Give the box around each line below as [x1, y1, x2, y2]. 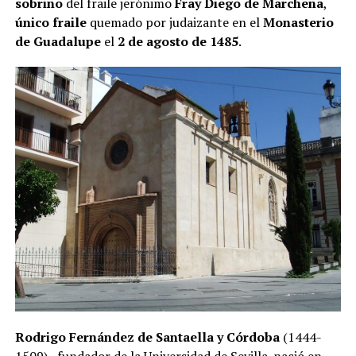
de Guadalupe [14, 33, 101, 51]
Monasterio [262, 14, 334, 32]
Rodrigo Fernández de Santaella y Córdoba [14, 328, 280, 346]
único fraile [14, 14, 87, 32]
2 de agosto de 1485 [117, 33, 238, 51]
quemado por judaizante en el [86, 14, 263, 32]
